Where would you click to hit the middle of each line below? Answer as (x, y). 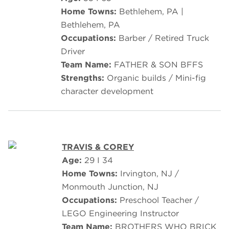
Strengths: (83, 78)
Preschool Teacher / (159, 200)
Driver (73, 52)
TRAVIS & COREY (98, 147)
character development (107, 91)
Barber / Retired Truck (164, 38)
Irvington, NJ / (150, 174)
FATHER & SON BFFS (158, 65)
